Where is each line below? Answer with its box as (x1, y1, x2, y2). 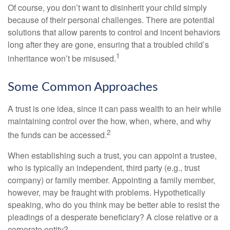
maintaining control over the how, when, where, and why (8, 115, 211, 127)
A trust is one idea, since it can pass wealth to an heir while (8, 103, 221, 115)
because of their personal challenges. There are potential (8, 14, 215, 26)
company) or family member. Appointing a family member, (8, 174, 215, 186)
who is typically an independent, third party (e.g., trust (8, 161, 200, 174)
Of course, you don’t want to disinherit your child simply (8, 2, 207, 13)
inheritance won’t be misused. (8, 52, 116, 65)
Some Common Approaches (8, 81, 158, 94)
